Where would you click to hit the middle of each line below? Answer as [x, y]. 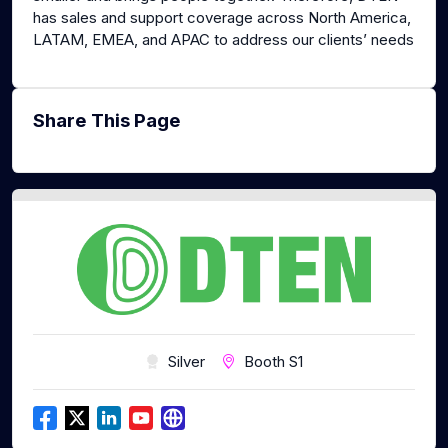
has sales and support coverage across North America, [222, 18]
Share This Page [107, 121]
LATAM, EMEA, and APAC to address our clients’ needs [223, 40]
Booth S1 [273, 362]
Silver [186, 362]
